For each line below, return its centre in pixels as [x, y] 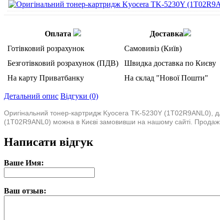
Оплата [58, 33]
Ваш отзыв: [25, 191]
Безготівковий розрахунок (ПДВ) [63, 63]
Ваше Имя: [24, 163]
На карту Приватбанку [46, 78]
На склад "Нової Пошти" [166, 78]
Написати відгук [49, 142]
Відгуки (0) [79, 96]
